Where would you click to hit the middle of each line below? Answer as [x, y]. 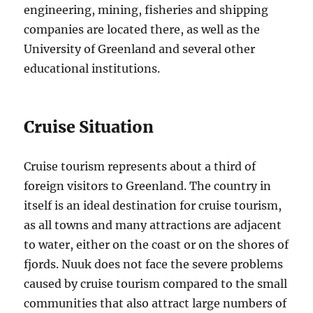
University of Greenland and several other [140, 49]
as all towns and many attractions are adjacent [153, 225]
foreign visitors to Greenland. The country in [148, 186]
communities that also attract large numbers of [155, 304]
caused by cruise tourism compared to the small [156, 284]
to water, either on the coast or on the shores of [156, 245]
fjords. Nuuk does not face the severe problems [154, 264]
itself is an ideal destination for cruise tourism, [153, 206]
